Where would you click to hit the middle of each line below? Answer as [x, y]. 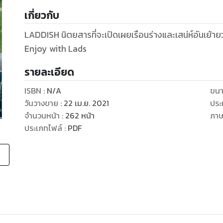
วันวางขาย [41, 103]
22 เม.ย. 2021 [86, 103]
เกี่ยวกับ [42, 15]
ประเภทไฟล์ [43, 128]
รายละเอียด [49, 72]
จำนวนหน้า [42, 116]
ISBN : [35, 91]
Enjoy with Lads [55, 49]
